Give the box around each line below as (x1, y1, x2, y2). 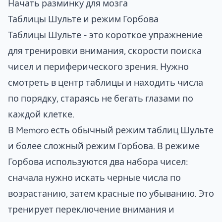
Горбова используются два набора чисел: (8, 157, 188, 166)
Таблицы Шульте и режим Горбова (8, 14, 159, 24)
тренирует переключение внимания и (8, 205, 174, 214)
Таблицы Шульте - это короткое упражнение (8, 30, 203, 40)
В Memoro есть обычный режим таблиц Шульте (8, 125, 214, 135)
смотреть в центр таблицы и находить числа (8, 78, 203, 87)
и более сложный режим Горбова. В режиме (8, 141, 200, 151)
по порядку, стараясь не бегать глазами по (8, 94, 193, 103)
